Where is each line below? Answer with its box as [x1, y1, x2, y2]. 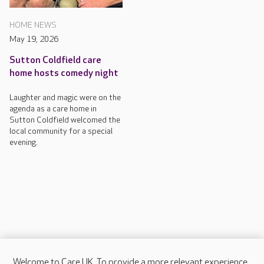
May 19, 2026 [9, 34, 58, 45]
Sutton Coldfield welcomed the [9, 115, 120, 126]
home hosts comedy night [9, 68, 118, 80]
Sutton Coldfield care [9, 55, 101, 67]
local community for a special [9, 126, 113, 137]
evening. [9, 137, 38, 148]
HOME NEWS [9, 20, 57, 31]
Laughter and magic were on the [9, 93, 121, 103]
